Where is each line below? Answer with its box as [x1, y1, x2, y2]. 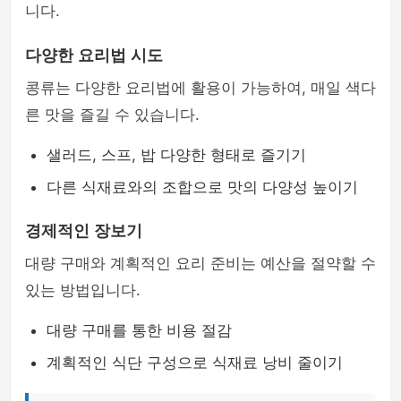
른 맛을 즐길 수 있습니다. [25, 106, 200, 124]
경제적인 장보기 [25, 222, 142, 240]
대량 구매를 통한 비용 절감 [47, 321, 232, 339]
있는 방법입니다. [25, 281, 141, 299]
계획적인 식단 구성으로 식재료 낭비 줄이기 [47, 354, 343, 371]
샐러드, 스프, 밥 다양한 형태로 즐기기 [47, 146, 306, 164]
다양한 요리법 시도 [25, 47, 163, 64]
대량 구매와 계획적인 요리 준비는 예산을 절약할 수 [25, 254, 376, 272]
